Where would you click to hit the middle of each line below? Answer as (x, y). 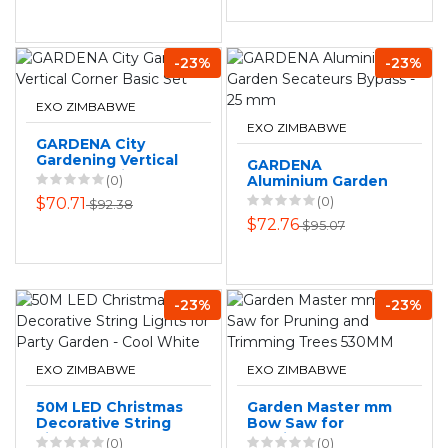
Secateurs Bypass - (320, 196)
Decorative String (103, 422)
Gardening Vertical (107, 159)
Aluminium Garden (317, 180)
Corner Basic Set (100, 175)
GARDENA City (90, 143)
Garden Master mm (319, 406)
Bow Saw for (295, 422)
